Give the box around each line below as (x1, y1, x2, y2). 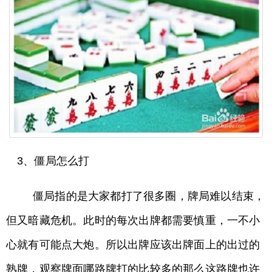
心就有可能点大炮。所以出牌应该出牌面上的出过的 (6, 239, 260, 251)
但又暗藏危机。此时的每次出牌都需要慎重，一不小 (6, 214, 260, 227)
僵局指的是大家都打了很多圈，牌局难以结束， (17, 190, 265, 203)
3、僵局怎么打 (17, 155, 90, 168)
